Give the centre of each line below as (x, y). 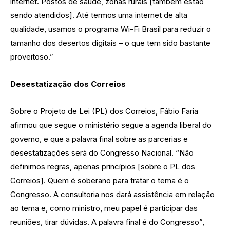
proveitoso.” (32, 56)
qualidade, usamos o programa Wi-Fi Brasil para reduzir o (111, 29)
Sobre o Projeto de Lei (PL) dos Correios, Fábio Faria (104, 111)
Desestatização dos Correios (68, 84)
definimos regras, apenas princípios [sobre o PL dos (103, 166)
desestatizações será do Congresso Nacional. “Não (102, 152)
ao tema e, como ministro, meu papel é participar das (104, 208)
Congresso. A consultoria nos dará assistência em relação (112, 194)
